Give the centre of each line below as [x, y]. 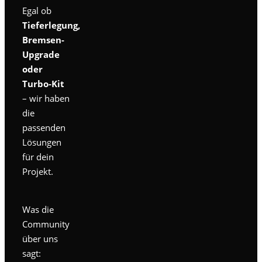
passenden [44, 128]
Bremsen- [43, 40]
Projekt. [38, 172]
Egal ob [37, 11]
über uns [40, 239]
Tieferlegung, [51, 25]
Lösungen [42, 142]
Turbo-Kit [43, 84]
